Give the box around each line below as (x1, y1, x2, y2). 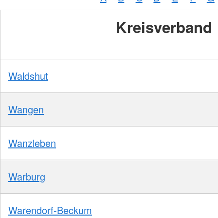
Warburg (8, 169, 45, 183)
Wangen (8, 102, 44, 116)
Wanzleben (8, 135, 56, 150)
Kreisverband (116, 16, 212, 38)
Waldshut (8, 68, 48, 83)
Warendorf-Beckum (8, 202, 92, 217)
